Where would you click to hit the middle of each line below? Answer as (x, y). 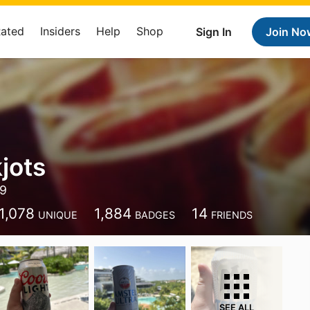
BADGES (155, 215)
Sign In (214, 32)
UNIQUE (58, 215)
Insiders (60, 31)
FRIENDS (232, 215)
